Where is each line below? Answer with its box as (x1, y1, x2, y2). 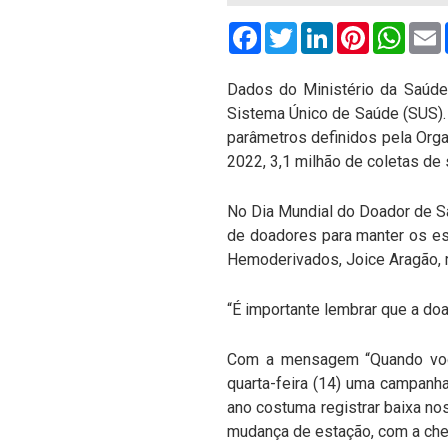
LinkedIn (333, 19, 393, 39)
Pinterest (369, 19, 434, 39)
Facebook (261, 19, 330, 39)
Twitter (297, 19, 346, 39)
